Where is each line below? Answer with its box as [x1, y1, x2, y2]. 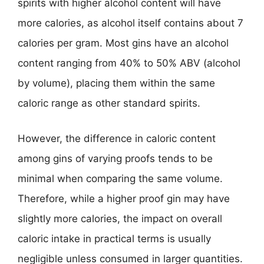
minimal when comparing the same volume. [18, 172, 223, 184]
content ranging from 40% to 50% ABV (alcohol [18, 57, 240, 69]
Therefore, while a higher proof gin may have [18, 192, 230, 204]
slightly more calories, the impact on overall [18, 212, 222, 225]
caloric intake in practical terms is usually [18, 232, 211, 245]
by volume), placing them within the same [18, 77, 215, 89]
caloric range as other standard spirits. [18, 97, 200, 109]
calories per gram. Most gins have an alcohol [18, 37, 229, 49]
